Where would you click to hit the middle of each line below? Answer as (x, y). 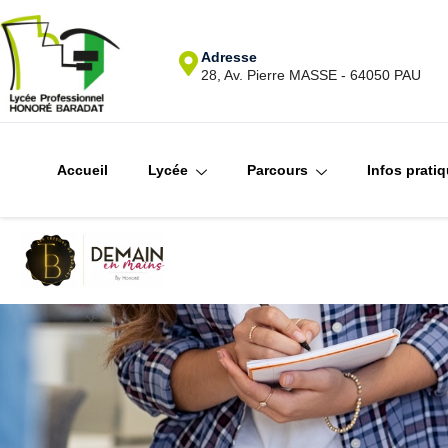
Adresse (229, 57)
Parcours (277, 169)
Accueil (82, 169)
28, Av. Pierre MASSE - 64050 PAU (311, 75)
